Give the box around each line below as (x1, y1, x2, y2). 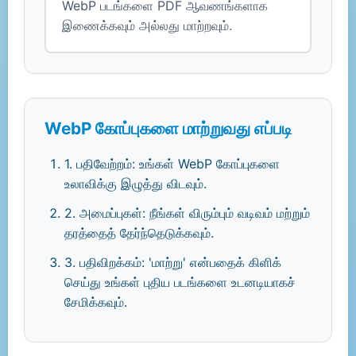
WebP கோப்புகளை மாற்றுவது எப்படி (44, 118, 292, 138)
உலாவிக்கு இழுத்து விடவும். (64, 176, 207, 192)
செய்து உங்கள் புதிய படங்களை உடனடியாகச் (64, 274, 296, 290)
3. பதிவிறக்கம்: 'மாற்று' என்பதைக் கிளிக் (64, 254, 281, 270)
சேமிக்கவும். (64, 294, 127, 310)
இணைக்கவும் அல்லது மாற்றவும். (62, 17, 232, 33)
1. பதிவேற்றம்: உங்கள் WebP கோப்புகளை (64, 156, 280, 172)
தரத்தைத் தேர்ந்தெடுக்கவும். (64, 225, 214, 241)
